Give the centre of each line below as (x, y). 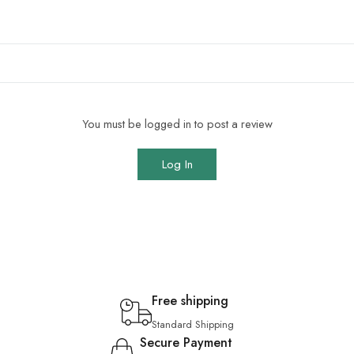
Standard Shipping (193, 324)
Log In (177, 164)
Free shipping (190, 301)
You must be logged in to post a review (177, 124)
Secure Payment (186, 343)
